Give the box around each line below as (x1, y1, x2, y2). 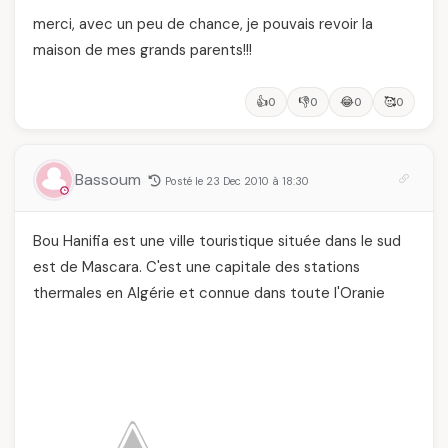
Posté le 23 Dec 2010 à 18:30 (165, 173, 309, 188)
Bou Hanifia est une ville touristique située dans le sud (33, 230, 401, 251)
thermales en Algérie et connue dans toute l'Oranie (33, 282, 385, 303)
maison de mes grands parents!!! (33, 39, 252, 60)
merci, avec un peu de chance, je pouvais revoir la (33, 13, 373, 34)
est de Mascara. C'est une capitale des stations (33, 256, 360, 277)
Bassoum (75, 168, 145, 190)
